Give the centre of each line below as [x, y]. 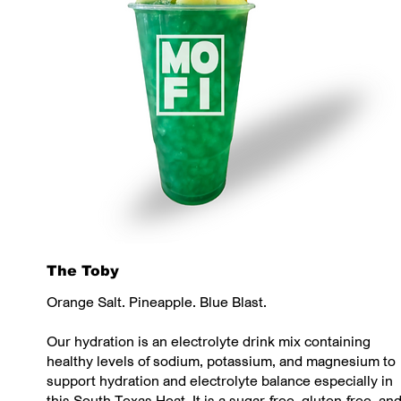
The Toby [83, 271]
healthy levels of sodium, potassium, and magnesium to [221, 361]
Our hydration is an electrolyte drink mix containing [209, 341]
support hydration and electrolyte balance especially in [220, 381]
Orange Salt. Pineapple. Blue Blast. [157, 302]
